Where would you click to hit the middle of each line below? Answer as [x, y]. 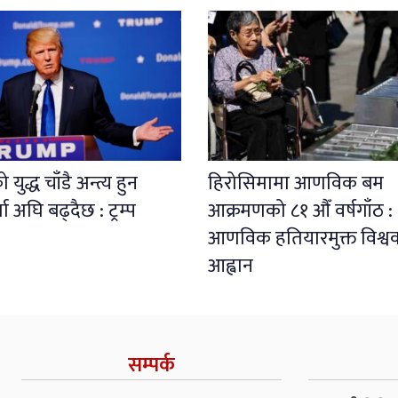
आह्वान [230, 266]
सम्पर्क [151, 365]
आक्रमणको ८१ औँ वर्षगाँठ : [300, 211]
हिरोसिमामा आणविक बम [295, 183]
